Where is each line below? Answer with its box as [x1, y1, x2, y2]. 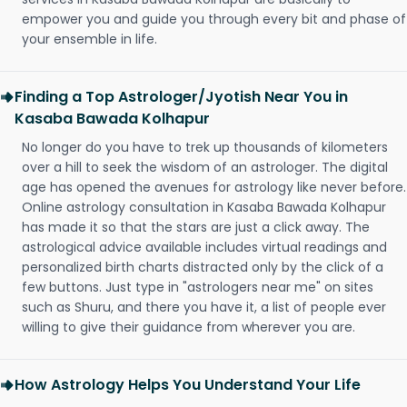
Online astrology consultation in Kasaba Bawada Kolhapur [22, 198, 386, 216]
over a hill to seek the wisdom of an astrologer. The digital [22, 158, 388, 176]
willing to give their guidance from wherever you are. [22, 318, 355, 336]
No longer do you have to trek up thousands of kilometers [22, 138, 388, 156]
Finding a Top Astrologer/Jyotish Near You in [15, 86, 348, 107]
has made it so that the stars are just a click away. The [22, 218, 370, 236]
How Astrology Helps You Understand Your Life [15, 374, 361, 395]
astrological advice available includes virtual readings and [22, 238, 387, 256]
